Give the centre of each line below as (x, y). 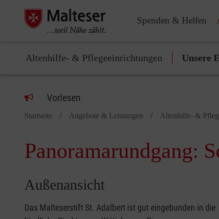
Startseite (38, 116)
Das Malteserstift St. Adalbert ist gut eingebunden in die (120, 208)
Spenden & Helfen (172, 20)
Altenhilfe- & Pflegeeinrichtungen (94, 58)
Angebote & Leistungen (106, 116)
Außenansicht (65, 185)
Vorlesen (64, 98)
